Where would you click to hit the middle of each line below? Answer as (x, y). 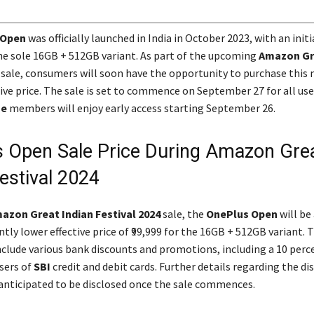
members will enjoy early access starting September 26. (141, 108)
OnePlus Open (241, 213)
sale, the (183, 213)
